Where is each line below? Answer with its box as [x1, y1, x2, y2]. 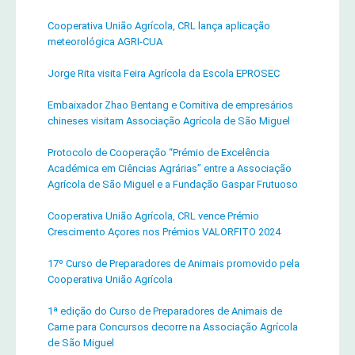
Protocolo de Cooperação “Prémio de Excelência [48, 147, 269, 159]
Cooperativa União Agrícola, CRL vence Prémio [48, 210, 259, 223]
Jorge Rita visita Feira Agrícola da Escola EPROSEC [48, 67, 280, 80]
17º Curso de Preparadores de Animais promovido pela [48, 258, 300, 270]
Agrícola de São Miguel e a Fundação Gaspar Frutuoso [48, 178, 298, 191]
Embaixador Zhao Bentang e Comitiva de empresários [48, 99, 293, 112]
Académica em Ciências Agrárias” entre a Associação [48, 162, 292, 175]
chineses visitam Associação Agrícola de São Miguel [48, 115, 290, 128]
